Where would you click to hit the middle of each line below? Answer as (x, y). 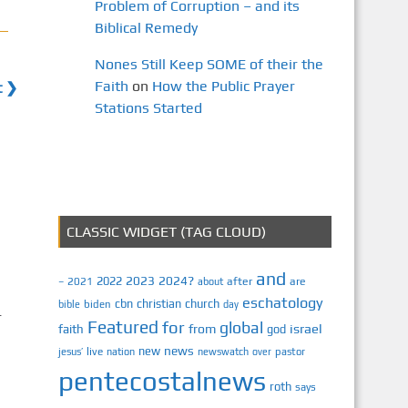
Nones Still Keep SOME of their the (209, 64)
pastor (290, 351)
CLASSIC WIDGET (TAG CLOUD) (166, 232)
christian (158, 304)
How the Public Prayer (223, 86)
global (241, 327)
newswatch (223, 352)
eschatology (282, 303)
